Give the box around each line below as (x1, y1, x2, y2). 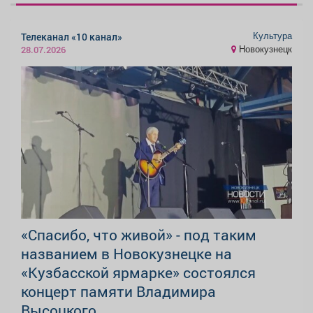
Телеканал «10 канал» (21, 29, 122, 43)
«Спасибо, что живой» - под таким (21, 225, 256, 245)
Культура (253, 29, 292, 43)
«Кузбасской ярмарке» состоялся (21, 263, 256, 283)
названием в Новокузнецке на (21, 244, 232, 264)
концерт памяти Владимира (21, 282, 216, 302)
